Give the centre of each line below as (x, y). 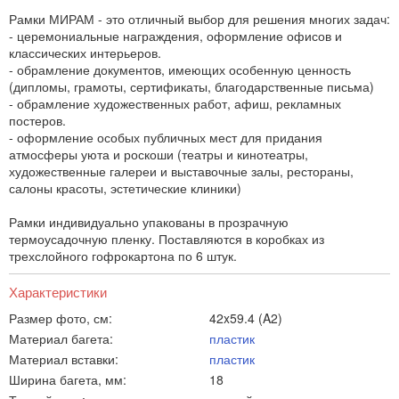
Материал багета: (61, 338)
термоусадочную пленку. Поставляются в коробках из (167, 238)
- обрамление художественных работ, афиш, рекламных (175, 103)
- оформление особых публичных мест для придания (166, 137)
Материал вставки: (64, 358)
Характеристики (58, 291)
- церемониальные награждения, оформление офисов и (175, 35)
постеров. (37, 120)
